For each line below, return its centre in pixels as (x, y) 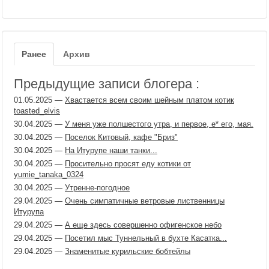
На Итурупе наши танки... (111, 150)
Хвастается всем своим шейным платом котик (150, 100)
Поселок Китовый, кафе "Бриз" (121, 137)
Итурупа (29, 212)
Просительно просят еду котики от (128, 164)
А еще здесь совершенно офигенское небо (143, 225)
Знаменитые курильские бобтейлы (128, 251)
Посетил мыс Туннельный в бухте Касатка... (146, 238)
